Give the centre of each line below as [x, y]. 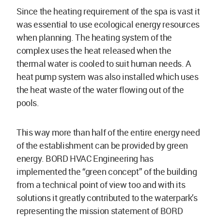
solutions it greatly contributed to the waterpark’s [107, 198]
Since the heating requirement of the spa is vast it [108, 11]
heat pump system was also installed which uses [108, 77]
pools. [29, 103]
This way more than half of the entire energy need [108, 132]
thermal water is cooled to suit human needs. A [104, 64]
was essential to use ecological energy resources [108, 24]
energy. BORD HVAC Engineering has [85, 159]
